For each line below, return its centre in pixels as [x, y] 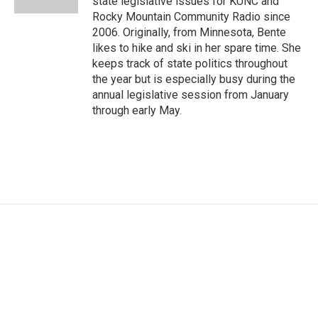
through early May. [137, 110]
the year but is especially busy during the [194, 79]
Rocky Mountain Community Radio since [191, 17]
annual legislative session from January [191, 95]
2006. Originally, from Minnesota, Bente [189, 32]
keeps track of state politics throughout [190, 64]
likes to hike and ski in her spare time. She [197, 48]
